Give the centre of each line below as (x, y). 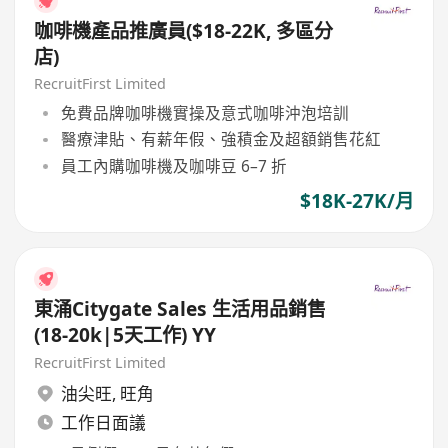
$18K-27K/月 (356, 200)
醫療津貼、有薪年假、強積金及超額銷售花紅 (220, 139)
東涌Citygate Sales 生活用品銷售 (180, 309)
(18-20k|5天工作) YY (125, 335)
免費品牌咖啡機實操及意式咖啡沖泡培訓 (204, 113)
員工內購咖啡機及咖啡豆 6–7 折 (173, 165)
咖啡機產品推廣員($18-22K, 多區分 (184, 30)
